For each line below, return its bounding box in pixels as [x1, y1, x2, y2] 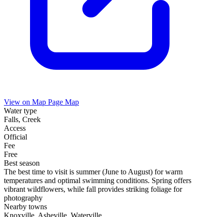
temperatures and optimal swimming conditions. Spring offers [4, 176, 191, 185]
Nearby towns [4, 202, 47, 211]
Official [4, 133, 27, 141]
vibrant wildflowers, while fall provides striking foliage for [4, 185, 182, 194]
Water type [4, 107, 37, 115]
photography [4, 194, 43, 202]
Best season [4, 159, 40, 168]
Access [4, 124, 26, 133]
